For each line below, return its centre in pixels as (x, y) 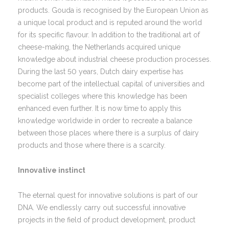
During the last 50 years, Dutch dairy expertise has (101, 72)
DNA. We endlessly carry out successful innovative (102, 208)
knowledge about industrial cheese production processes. (114, 59)
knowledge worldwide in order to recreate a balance (105, 121)
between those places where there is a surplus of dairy (108, 133)
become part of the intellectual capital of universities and (111, 84)
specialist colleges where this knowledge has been (102, 96)
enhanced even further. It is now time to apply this (100, 108)
